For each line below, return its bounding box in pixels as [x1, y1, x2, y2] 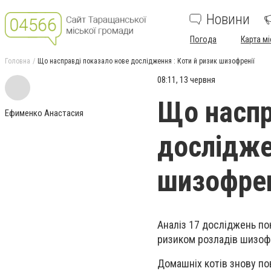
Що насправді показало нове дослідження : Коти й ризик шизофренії [38, 57, 255, 65]
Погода [190, 34, 217, 44]
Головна [5, 57, 30, 65]
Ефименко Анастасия [5, 108, 83, 119]
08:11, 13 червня [157, 74, 215, 85]
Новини [206, 11, 250, 28]
